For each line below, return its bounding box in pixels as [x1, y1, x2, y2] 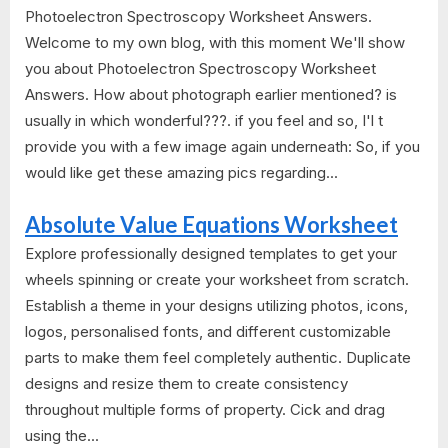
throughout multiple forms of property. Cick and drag [25, 399, 385, 419]
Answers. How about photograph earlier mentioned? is [25, 85, 397, 105]
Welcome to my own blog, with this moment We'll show [25, 33, 405, 53]
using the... [25, 425, 99, 445]
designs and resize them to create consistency [25, 373, 348, 393]
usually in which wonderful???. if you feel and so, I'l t [25, 111, 383, 131]
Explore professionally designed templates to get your [25, 243, 397, 263]
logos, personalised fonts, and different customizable [25, 321, 391, 341]
